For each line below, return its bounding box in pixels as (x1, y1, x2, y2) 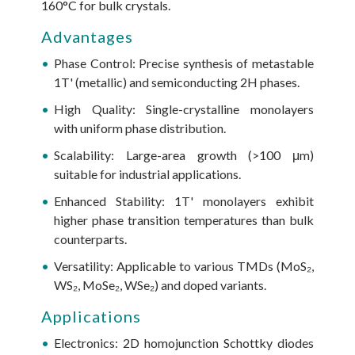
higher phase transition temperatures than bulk (54, 212, 314, 228)
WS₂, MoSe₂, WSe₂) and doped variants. (54, 277, 271, 293)
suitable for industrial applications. (54, 166, 246, 182)
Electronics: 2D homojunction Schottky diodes (54, 335, 314, 351)
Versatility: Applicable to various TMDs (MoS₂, (54, 258, 314, 274)
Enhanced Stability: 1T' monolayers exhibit (54, 193, 314, 209)
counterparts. (54, 231, 132, 247)
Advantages (41, 27, 141, 47)
